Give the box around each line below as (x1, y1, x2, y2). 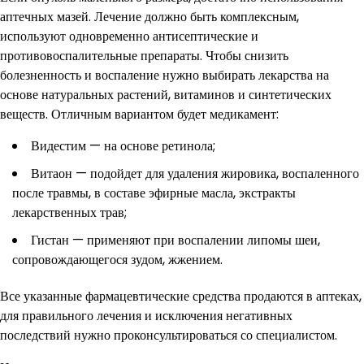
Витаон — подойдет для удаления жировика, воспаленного (31, 164, 359, 184)
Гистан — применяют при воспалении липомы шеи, (31, 231, 320, 250)
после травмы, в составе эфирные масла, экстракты (12, 184, 296, 203)
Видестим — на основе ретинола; (31, 136, 215, 156)
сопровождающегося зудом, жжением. (12, 250, 223, 270)
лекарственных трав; (12, 203, 127, 223)
